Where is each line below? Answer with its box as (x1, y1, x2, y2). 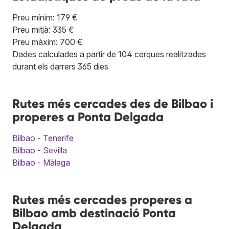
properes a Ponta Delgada (12, 109, 164, 125)
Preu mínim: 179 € (12, 12, 78, 23)
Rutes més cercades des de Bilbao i (12, 96, 213, 111)
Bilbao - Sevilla (12, 145, 67, 156)
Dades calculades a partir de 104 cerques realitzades (12, 49, 206, 60)
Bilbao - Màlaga (12, 157, 70, 168)
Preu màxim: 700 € (12, 37, 83, 48)
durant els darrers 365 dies (12, 61, 108, 72)
